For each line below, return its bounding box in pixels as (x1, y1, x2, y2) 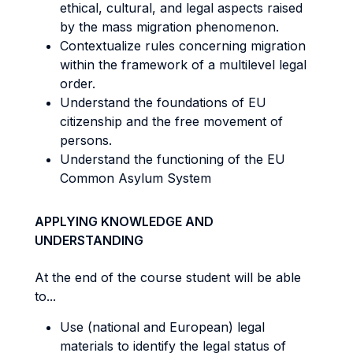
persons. (60, 132, 112, 148)
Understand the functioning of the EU (60, 151, 285, 167)
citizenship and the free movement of (60, 113, 283, 129)
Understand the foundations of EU (60, 95, 266, 110)
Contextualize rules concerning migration (60, 38, 306, 54)
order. (60, 76, 95, 91)
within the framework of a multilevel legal (60, 57, 307, 72)
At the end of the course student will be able (35, 269, 301, 285)
